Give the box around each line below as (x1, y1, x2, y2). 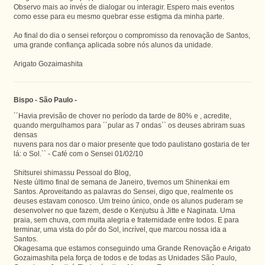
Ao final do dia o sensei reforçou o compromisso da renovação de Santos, (13, 31, 250, 39)
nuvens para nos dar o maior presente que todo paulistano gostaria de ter (13, 140, 250, 148)
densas (13, 130, 37, 138)
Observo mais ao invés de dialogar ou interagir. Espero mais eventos (13, 2, 234, 11)
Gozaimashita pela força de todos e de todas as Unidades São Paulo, (13, 253, 237, 261)
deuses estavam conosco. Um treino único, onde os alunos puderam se (13, 196, 243, 205)
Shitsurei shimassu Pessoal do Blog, (13, 168, 131, 176)
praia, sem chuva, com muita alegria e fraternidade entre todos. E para (13, 215, 239, 224)
